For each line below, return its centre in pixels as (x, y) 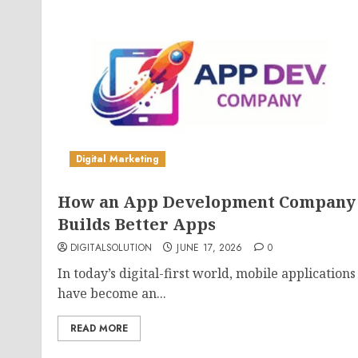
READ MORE (99, 328)
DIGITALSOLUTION (111, 248)
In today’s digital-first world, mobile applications (207, 273)
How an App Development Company (207, 202)
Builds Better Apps (137, 224)
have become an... (112, 293)
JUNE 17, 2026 (210, 248)
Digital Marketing (117, 159)
